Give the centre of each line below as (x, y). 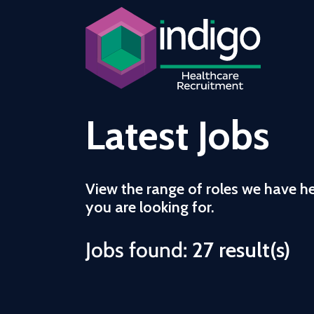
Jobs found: (139, 250)
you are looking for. (150, 207)
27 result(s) (241, 250)
